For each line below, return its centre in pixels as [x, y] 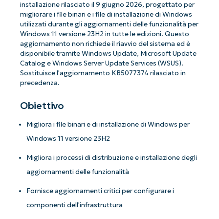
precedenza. [40, 83]
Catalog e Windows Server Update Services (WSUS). [101, 64]
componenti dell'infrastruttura [75, 205]
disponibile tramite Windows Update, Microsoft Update [108, 54]
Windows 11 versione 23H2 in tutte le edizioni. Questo [104, 34]
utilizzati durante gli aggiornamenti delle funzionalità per [109, 24]
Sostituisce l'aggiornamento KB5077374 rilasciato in [103, 73]
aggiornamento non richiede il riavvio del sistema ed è [105, 44]
